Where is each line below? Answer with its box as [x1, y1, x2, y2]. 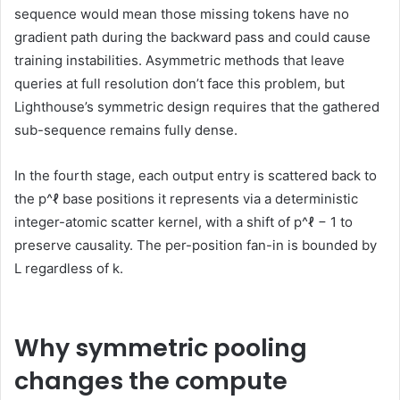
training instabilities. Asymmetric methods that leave [14, 51, 345, 69]
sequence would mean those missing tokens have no [14, 4, 349, 22]
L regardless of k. [14, 259, 123, 277]
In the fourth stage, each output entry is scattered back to [14, 166, 377, 184]
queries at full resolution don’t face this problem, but [14, 74, 345, 92]
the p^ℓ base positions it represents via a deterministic [14, 189, 358, 207]
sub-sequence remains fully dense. [14, 121, 237, 138]
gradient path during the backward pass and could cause [14, 28, 371, 46]
